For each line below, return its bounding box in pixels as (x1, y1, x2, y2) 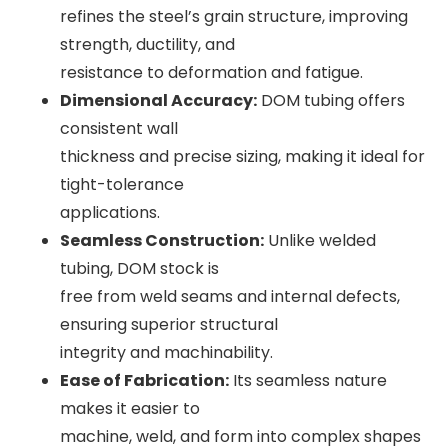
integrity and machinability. (60, 340, 273, 364)
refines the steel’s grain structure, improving (60, 4, 408, 28)
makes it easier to (60, 396, 200, 420)
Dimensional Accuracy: (60, 88, 257, 112)
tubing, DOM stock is (60, 256, 219, 280)
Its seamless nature (229, 368, 387, 392)
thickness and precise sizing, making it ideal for (60, 144, 425, 168)
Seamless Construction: (60, 228, 264, 252)
